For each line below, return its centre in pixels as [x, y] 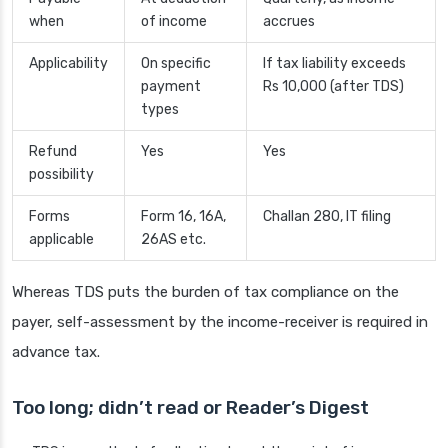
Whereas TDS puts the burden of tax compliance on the [205, 292]
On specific [176, 64]
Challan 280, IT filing [327, 217]
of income [174, 22]
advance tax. [56, 352]
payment [171, 87]
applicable [61, 240]
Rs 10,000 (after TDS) [333, 87]
